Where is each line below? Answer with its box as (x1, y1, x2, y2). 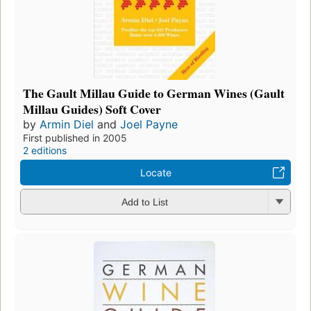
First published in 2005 (23, 131, 127, 144)
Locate (140, 166, 171, 178)
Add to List (121, 196, 168, 208)
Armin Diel (40, 117, 94, 131)
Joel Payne (120, 117, 178, 131)
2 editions (23, 144, 67, 156)
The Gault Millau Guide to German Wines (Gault (23, 83, 285, 102)
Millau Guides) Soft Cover (23, 99, 161, 118)
